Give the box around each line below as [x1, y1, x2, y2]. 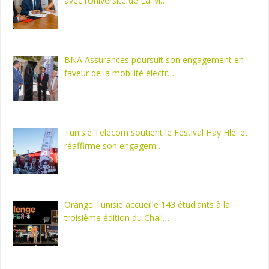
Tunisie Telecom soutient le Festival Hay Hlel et [64, 126, 248, 138]
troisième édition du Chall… [64, 212, 169, 224]
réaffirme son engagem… [64, 139, 163, 151]
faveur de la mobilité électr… [64, 67, 174, 79]
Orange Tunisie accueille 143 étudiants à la [64, 199, 230, 211]
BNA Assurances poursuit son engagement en [64, 54, 244, 66]
